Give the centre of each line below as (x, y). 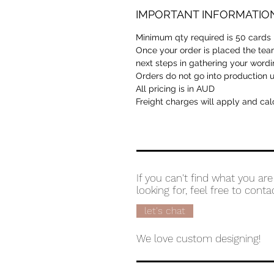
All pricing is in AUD (175, 89)
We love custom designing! (202, 239)
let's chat (165, 211)
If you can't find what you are (205, 178)
